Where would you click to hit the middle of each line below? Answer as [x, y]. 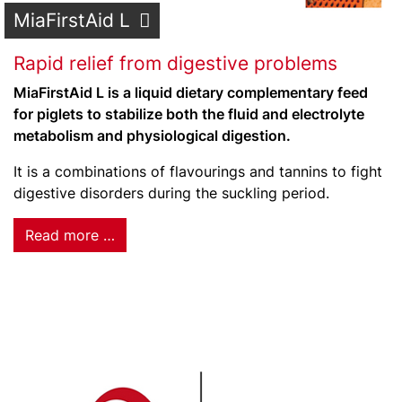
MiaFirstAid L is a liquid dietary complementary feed [191, 92]
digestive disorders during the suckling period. [171, 193]
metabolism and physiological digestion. [152, 135]
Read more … [70, 235]
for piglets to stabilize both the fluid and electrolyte [189, 114]
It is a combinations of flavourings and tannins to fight [198, 171]
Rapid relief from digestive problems [175, 63]
